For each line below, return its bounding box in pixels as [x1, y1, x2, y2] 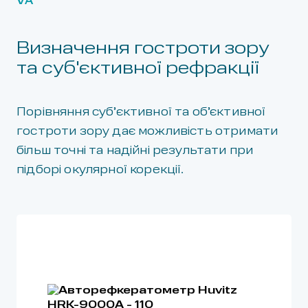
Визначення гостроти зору [16, 40, 268, 58]
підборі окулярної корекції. [16, 164, 184, 176]
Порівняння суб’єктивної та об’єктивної [16, 107, 266, 118]
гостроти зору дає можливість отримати [16, 126, 278, 137]
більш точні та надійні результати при [16, 145, 254, 157]
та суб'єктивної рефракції [16, 60, 259, 78]
